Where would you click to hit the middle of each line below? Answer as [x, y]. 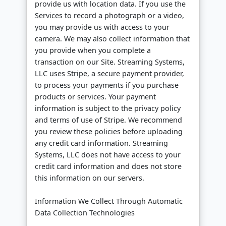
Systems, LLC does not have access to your [108, 155]
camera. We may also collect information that [112, 39]
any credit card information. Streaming [101, 143]
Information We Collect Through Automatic [109, 201]
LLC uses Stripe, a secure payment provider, [109, 74]
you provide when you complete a [93, 50]
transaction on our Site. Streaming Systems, [110, 62]
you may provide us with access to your [102, 27]
